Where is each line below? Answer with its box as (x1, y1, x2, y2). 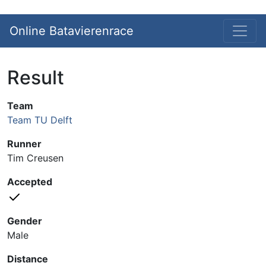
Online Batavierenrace (9, 24, 134, 38)
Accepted (7, 176, 52, 188)
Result (7, 66, 64, 89)
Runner (7, 138, 42, 150)
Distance (7, 252, 48, 265)
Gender (7, 214, 42, 227)
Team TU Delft (7, 114, 72, 126)
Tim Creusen (7, 152, 64, 164)
